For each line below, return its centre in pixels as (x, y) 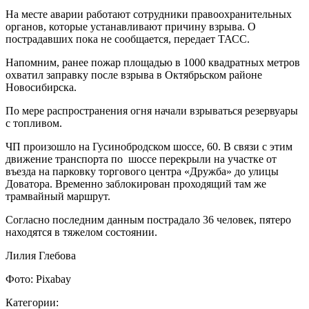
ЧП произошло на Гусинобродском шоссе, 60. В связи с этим (149, 146)
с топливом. (35, 123)
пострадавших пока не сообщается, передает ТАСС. (129, 39)
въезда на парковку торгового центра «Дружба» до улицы (142, 171)
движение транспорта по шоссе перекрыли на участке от (141, 159)
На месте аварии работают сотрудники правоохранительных (149, 14)
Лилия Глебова (42, 255)
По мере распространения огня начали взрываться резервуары (152, 110)
